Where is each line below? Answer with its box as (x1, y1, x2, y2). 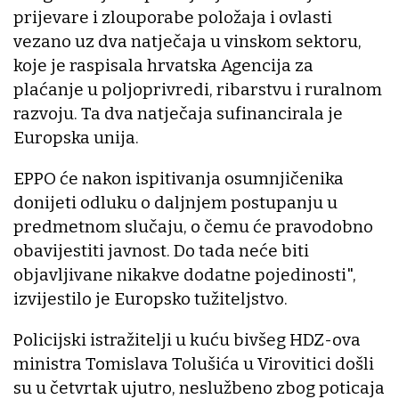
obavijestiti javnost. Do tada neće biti (13, 240, 309, 261)
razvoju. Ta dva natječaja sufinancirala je (13, 102, 343, 124)
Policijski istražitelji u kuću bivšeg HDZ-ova (13, 329, 361, 350)
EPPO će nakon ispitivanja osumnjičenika (13, 167, 344, 189)
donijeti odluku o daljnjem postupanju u (13, 191, 338, 213)
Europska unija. (13, 126, 139, 148)
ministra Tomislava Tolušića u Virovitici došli (13, 353, 374, 374)
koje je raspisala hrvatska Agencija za (13, 54, 313, 76)
